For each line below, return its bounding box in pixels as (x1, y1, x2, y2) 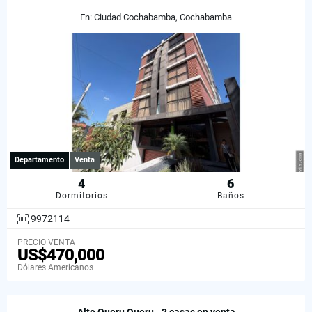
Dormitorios (55, 191, 108, 201)
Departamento (15, 155, 64, 165)
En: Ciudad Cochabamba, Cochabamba (80, 12, 232, 23)
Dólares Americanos (17, 263, 93, 273)
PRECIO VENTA (17, 237, 75, 248)
